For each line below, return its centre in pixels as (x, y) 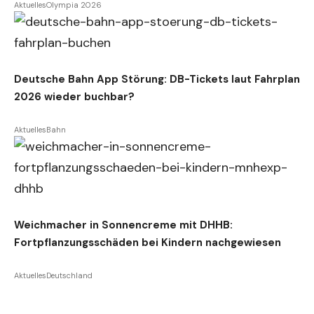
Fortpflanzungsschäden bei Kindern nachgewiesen (148, 243)
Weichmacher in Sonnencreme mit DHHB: (123, 225)
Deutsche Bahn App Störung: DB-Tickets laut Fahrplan (157, 80)
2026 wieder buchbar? (74, 97)
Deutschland (69, 276)
